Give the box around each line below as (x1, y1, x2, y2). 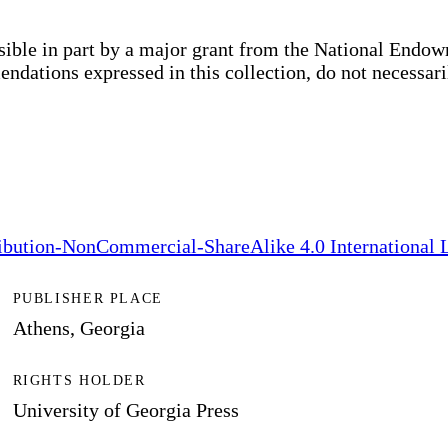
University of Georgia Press (12, 399, 239, 422)
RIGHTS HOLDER (12, 373, 146, 389)
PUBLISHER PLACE (12, 290, 163, 306)
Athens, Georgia (12, 316, 145, 339)
